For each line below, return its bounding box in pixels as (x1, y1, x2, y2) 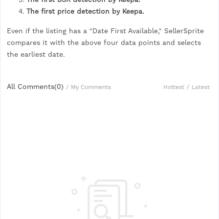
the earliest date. (6, 50, 65, 59)
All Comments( (6, 83, 57, 91)
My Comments (70, 84, 111, 91)
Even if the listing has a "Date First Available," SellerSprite (6, 27, 204, 35)
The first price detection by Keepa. (26, 7, 144, 16)
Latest (192, 83, 210, 90)
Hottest (163, 83, 185, 90)
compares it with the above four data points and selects (6, 39, 201, 47)
